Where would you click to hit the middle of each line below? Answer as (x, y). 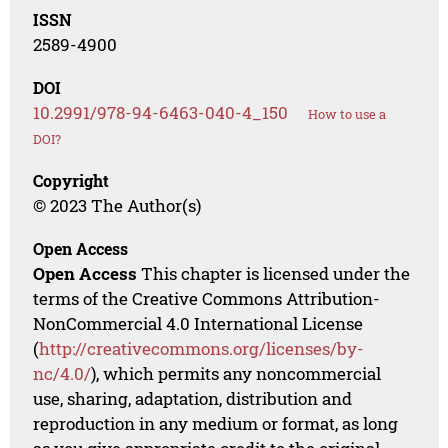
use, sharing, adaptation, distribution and (193, 399)
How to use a (347, 114)
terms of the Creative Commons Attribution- (207, 299)
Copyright (71, 181)
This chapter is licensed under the (274, 274)
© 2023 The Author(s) (117, 206)
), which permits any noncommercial (236, 374)
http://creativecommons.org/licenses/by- (202, 349)
